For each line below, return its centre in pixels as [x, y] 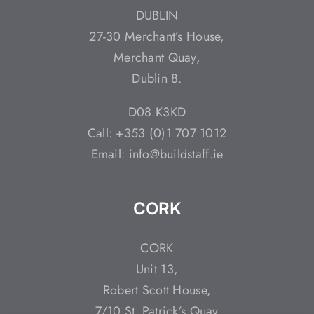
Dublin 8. [157, 78]
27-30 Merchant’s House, [157, 36]
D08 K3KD [157, 112]
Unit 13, [157, 269]
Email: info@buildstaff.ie [157, 154]
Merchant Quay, [157, 57]
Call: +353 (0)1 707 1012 [157, 133]
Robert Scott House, [157, 290]
